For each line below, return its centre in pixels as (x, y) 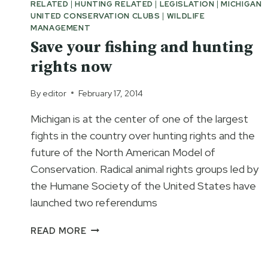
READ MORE (59, 230)
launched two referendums (94, 202)
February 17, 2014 (111, 93)
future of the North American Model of (123, 152)
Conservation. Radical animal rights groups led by (144, 169)
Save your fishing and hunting (142, 48)
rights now (71, 68)
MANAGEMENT (61, 28)
